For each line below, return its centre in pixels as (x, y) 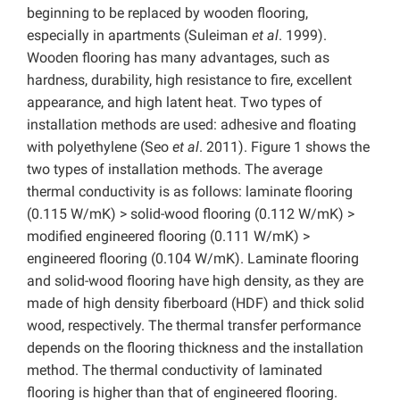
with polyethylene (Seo (100, 147)
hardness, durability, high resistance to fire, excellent (189, 80)
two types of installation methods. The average (175, 170)
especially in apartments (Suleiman (139, 36)
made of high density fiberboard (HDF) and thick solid (196, 304)
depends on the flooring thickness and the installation (195, 348)
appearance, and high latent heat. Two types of (175, 103)
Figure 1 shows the (310, 147)
